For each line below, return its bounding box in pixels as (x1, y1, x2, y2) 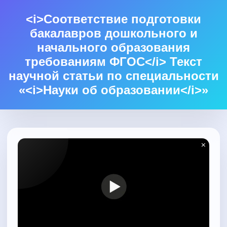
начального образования (37, 41, 190, 54)
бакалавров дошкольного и (29, 26, 198, 40)
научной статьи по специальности (8, 69, 219, 83)
